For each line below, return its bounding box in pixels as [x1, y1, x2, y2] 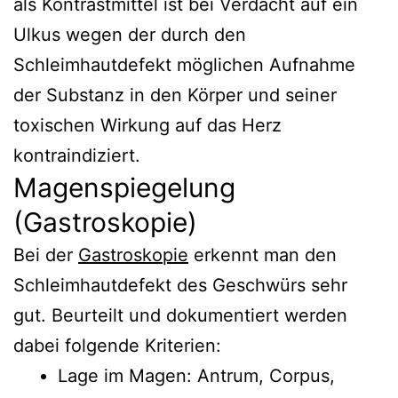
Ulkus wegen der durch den [13, 23, 246, 45]
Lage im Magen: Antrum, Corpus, [58, 364, 335, 386]
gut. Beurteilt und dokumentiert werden [13, 304, 347, 326]
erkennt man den [188, 243, 337, 266]
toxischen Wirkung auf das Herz [13, 114, 282, 136]
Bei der [13, 243, 78, 266]
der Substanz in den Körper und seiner [13, 84, 337, 106]
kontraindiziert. [13, 144, 140, 166]
